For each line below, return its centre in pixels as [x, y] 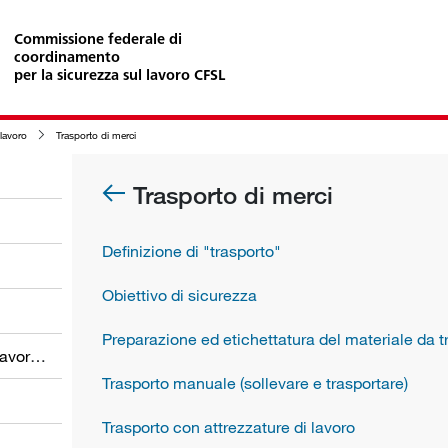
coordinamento [67, 56]
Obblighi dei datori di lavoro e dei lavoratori [38, 355]
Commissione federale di [98, 38]
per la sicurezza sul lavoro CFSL [119, 74]
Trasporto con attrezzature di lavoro [228, 426]
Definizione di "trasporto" [191, 250]
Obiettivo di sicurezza [179, 294]
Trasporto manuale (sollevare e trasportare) [255, 382]
